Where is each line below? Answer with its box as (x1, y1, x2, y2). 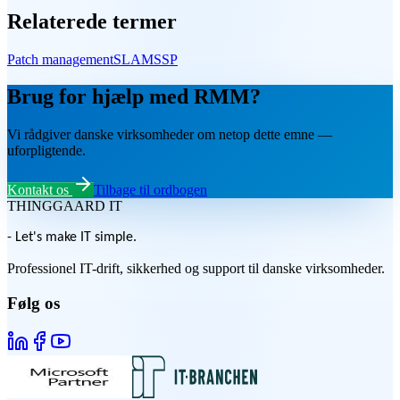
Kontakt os (7, 182, 69, 198)
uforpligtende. (7, 143, 86, 159)
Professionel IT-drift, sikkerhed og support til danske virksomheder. (7, 261, 385, 277)
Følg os (7, 294, 60, 313)
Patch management (7, 51, 113, 67)
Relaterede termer (7, 9, 177, 33)
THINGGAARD (7, 198, 105, 214)
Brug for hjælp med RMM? (7, 85, 261, 109)
